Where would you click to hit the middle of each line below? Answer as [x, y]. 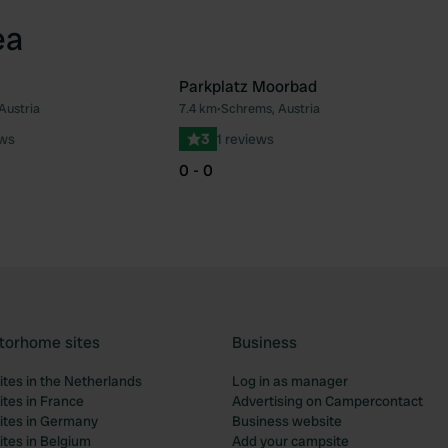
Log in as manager [290, 381]
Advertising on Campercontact [327, 401]
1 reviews [245, 139]
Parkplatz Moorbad [248, 86]
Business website [287, 421]
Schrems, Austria [270, 108]
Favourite [174, 117]
